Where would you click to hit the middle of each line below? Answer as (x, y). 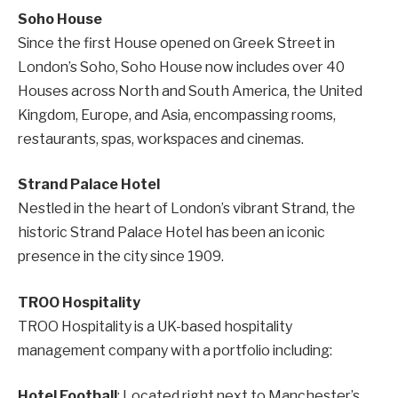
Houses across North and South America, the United (190, 91)
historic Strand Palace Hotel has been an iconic (171, 233)
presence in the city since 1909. (121, 257)
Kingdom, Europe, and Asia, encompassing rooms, (177, 115)
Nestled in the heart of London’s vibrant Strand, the (187, 209)
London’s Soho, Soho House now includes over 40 (181, 67)
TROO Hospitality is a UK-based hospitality (155, 326)
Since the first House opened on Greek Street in (176, 43)
